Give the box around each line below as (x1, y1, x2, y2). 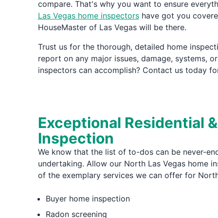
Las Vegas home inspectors (37, 11, 139, 20)
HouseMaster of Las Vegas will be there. (37, 22, 186, 32)
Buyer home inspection (45, 194, 130, 203)
